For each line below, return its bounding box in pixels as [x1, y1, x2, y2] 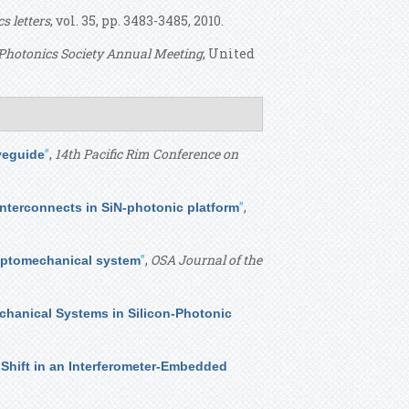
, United [203, 45, 255, 62]
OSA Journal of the [151, 251, 262, 268]
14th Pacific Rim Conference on [55, 145, 238, 163]
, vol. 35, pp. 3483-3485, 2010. [50, 12, 224, 29]
